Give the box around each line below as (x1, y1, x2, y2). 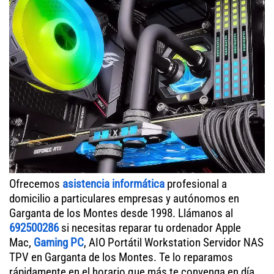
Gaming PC (34, 235, 84, 250)
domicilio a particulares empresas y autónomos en (9, 191, 239, 206)
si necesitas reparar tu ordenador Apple (59, 220, 241, 235)
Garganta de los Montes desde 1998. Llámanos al (9, 206, 233, 220)
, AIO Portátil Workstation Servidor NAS (84, 235, 264, 250)
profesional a (165, 176, 227, 191)
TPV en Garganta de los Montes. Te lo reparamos (9, 250, 233, 264)
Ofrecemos (9, 176, 62, 191)
